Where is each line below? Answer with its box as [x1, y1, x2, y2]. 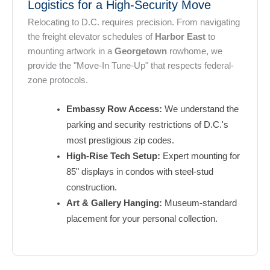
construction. [66, 183, 117, 193]
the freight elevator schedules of [28, 31, 155, 42]
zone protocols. [28, 75, 88, 85]
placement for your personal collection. [66, 214, 218, 224]
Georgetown [115, 46, 167, 56]
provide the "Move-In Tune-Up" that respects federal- [28, 60, 234, 71]
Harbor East [155, 31, 206, 42]
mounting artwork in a [28, 46, 115, 56]
